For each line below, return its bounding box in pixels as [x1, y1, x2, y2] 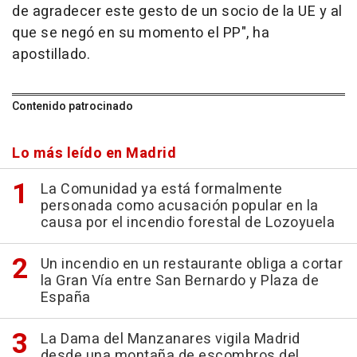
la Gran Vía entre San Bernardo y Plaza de [40, 270, 319, 292]
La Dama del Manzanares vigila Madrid [40, 328, 300, 350]
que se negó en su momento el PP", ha [12, 22, 269, 44]
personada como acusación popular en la [40, 195, 319, 217]
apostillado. [12, 44, 90, 65]
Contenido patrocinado [12, 98, 133, 115]
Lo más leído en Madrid [12, 143, 176, 164]
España [40, 287, 91, 308]
